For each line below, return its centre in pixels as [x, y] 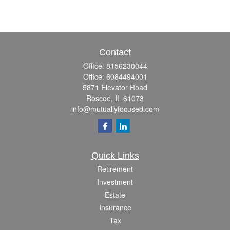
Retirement [115, 169]
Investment [115, 182]
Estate [115, 195]
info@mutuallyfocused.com [115, 109]
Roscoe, [100, 98]
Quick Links [115, 156]
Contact [115, 52]
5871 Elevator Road [115, 87]
